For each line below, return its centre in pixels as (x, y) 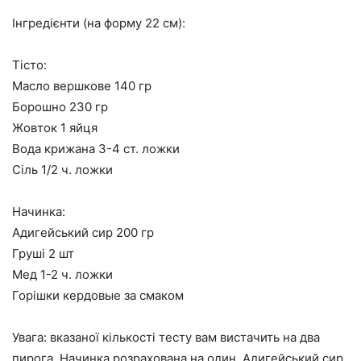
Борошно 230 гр (60, 106)
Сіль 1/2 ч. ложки (62, 169)
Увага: (29, 337)
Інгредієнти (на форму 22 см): (99, 23)
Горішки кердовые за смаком (98, 295)
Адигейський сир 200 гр (83, 232)
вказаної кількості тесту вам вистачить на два (183, 337)
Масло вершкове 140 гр (82, 85)
